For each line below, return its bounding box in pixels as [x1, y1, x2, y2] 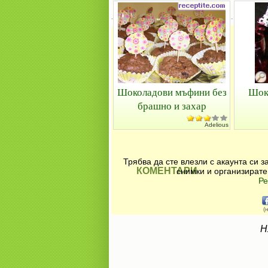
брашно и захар [137, 99, 206, 112]
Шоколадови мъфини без [117, 85, 227, 99]
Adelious [205, 121, 229, 128]
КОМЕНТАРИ [136, 166, 197, 176]
